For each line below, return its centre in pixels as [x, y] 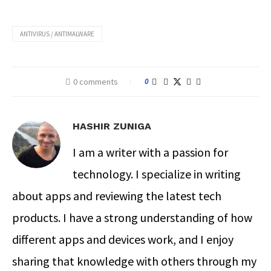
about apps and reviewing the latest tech [117, 195]
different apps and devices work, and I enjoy [123, 239]
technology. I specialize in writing [157, 174]
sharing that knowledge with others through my [134, 261]
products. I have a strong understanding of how [132, 217]
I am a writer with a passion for [150, 152]
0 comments [96, 81]
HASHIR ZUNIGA [112, 126]
